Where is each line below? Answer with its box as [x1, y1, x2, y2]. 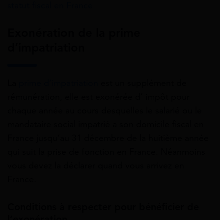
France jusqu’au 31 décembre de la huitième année [7, 133, 209, 144]
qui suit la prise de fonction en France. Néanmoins [7, 146, 205, 158]
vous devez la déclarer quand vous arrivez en [7, 160, 184, 171]
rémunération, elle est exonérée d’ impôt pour [7, 91, 190, 103]
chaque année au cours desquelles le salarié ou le [7, 105, 202, 116]
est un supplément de [98, 78, 187, 89]
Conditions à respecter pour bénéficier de [7, 201, 199, 214]
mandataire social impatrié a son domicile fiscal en [7, 119, 204, 130]
